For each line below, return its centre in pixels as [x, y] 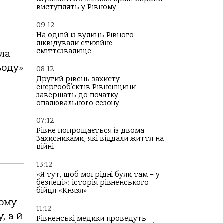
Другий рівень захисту [78, 79]
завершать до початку [77, 95]
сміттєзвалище [64, 51]
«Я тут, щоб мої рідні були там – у [98, 174]
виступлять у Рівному [76, 7]
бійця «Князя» [62, 190]
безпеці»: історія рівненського [93, 182]
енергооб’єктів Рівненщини [86, 87]
